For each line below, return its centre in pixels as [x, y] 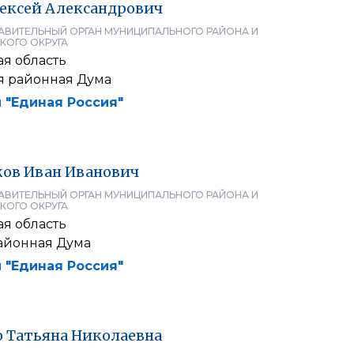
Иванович [102, 172]
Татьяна [37, 335]
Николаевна [117, 335]
